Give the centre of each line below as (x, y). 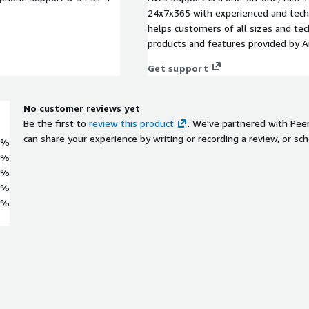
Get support (178, 68)
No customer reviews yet (82, 108)
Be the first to (55, 123)
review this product (131, 123)
